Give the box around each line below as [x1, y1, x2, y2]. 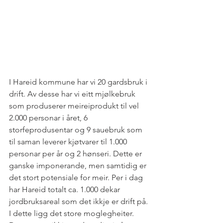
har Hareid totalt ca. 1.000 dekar [9, 185, 122, 195]
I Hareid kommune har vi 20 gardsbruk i [9, 77, 149, 87]
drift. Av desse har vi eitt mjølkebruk [9, 89, 137, 99]
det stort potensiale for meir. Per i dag [9, 173, 145, 183]
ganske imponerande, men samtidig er [9, 161, 148, 171]
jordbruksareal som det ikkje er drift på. [9, 197, 150, 207]
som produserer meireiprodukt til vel [9, 101, 141, 111]
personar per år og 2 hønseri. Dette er [9, 149, 144, 159]
